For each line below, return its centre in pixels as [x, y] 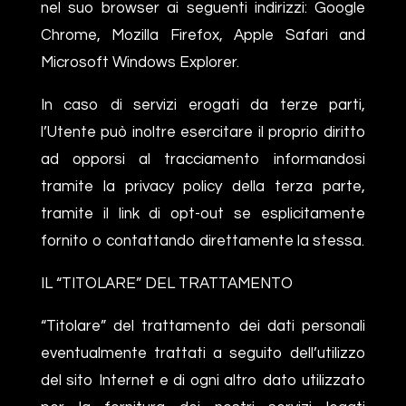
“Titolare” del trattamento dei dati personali [203, 326]
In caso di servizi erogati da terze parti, [203, 105]
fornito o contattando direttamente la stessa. [202, 241]
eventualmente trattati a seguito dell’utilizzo [203, 353]
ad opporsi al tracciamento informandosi [203, 159]
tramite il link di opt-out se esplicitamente [203, 213]
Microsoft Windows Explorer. [140, 62]
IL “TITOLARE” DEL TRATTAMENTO [166, 283]
